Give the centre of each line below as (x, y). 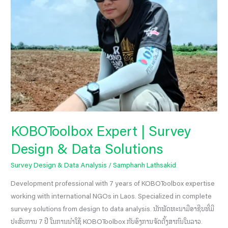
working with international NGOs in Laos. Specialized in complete (111, 196)
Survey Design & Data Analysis (59, 165)
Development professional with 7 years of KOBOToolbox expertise (113, 183)
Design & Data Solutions (87, 149)
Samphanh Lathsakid (145, 165)
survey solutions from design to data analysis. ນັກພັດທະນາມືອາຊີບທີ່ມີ (113, 209)
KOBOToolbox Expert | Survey (101, 131)
